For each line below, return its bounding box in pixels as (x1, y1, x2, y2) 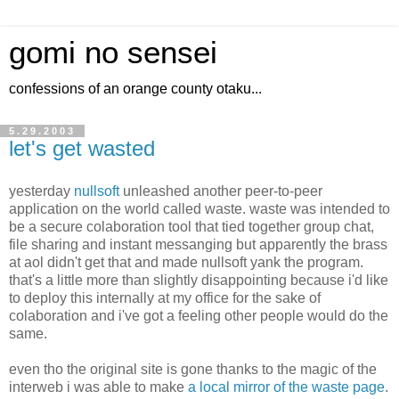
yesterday (9, 183, 74, 199)
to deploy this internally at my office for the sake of (9, 289, 321, 305)
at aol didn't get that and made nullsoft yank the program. (9, 254, 363, 270)
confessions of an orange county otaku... (9, 81, 262, 96)
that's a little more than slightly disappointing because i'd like (9, 272, 388, 288)
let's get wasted (9, 136, 155, 160)
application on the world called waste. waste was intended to (9, 200, 390, 216)
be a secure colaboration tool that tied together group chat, (9, 218, 374, 234)
